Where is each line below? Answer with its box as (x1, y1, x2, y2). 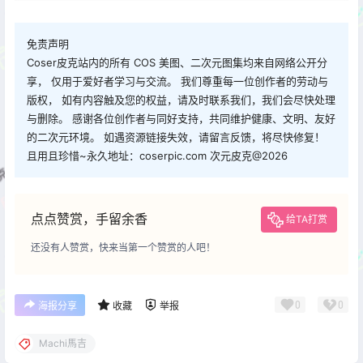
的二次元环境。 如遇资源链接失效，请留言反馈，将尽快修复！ (27, 130, 325, 143)
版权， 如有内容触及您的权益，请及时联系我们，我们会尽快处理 (27, 92, 335, 106)
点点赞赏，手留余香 (31, 210, 147, 227)
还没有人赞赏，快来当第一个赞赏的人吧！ (31, 241, 216, 254)
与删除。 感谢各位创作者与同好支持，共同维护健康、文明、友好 (27, 111, 335, 125)
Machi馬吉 (39, 336, 87, 349)
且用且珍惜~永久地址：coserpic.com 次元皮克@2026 (27, 148, 288, 162)
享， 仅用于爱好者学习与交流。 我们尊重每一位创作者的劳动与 (27, 74, 328, 88)
